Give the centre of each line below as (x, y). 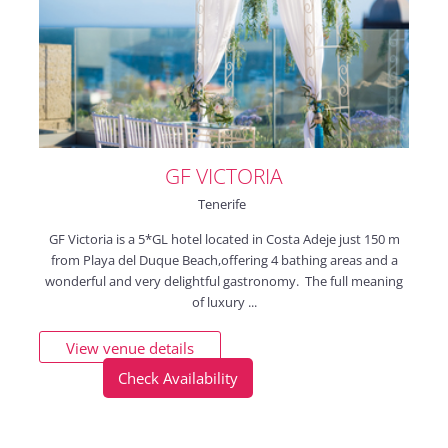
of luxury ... (224, 301)
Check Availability (177, 377)
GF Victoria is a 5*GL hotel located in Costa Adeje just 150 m (224, 238)
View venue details (129, 347)
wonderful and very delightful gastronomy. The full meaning (224, 280)
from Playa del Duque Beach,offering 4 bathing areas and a (224, 259)
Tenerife (222, 203)
